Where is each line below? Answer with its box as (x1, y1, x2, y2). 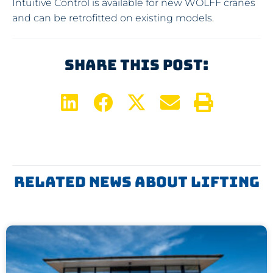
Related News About (13, 172, 191, 192)
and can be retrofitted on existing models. (12, 12, 214, 24)
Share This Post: (65, 55, 208, 75)
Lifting (190, 172, 260, 192)
